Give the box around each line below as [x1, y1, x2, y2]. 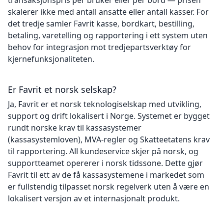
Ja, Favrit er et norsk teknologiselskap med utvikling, [8, 99, 201, 110]
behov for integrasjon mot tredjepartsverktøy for [8, 42, 191, 53]
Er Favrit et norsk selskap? [8, 83, 116, 95]
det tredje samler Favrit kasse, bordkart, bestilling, [8, 18, 194, 29]
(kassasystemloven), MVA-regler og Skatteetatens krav [8, 134, 210, 145]
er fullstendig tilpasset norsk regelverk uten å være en [8, 181, 209, 192]
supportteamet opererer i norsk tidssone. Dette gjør [8, 158, 203, 168]
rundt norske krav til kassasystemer [8, 122, 141, 133]
